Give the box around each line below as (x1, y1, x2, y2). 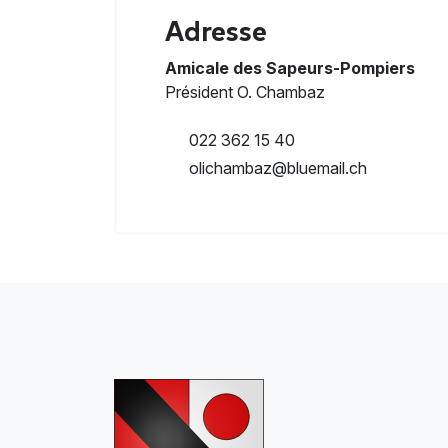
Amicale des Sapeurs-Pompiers (165, 58, 415, 79)
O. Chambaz (237, 82, 325, 103)
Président (165, 82, 233, 103)
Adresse (165, 14, 267, 50)
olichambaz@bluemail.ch (185, 158, 367, 179)
